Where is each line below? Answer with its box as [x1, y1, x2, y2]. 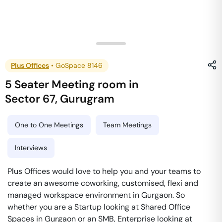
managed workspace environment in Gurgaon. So [7, 190, 185, 200]
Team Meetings [103, 120, 152, 129]
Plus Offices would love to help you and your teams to [7, 166, 201, 176]
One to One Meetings [15, 120, 83, 129]
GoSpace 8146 [55, 61, 103, 70]
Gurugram [60, 92, 115, 106]
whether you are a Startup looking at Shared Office [7, 202, 190, 212]
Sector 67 [5, 92, 55, 106]
